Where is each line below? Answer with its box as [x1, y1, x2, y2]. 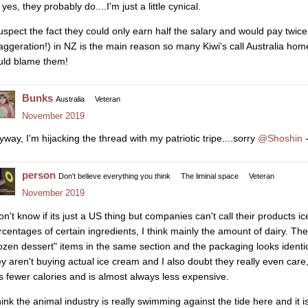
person [22, 169, 56, 181]
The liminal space [181, 172, 239, 181]
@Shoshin [258, 133, 302, 144]
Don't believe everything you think [58, 172, 170, 181]
